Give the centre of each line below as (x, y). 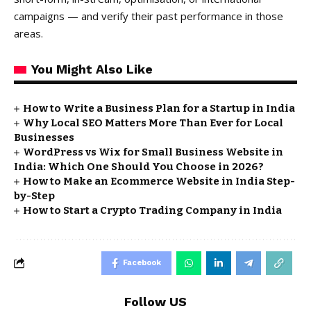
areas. (28, 33)
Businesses (44, 137)
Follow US (155, 301)
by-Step (34, 195)
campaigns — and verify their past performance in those (149, 16)
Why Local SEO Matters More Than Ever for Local (153, 123)
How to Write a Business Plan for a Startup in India (159, 108)
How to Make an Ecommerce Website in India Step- (159, 181)
